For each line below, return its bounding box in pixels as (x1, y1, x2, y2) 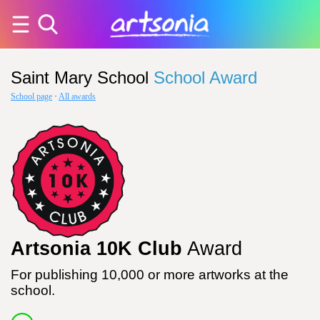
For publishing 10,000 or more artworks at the (11, 267, 289, 282)
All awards (59, 91, 96, 101)
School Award (154, 68, 257, 87)
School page (11, 91, 52, 101)
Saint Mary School (11, 68, 149, 87)
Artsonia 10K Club (11, 238, 182, 259)
